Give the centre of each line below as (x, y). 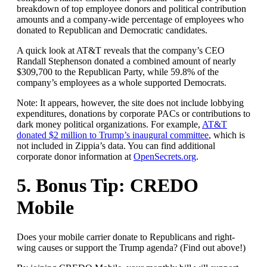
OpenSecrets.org (165, 156)
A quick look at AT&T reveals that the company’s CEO (121, 50)
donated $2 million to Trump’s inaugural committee (113, 135)
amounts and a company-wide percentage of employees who (130, 19)
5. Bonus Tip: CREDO (108, 186)
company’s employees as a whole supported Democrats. (122, 82)
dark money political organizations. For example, (109, 124)
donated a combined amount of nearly (165, 61)
